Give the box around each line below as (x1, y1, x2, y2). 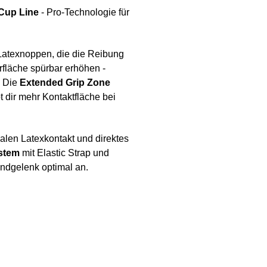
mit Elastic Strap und (20, 148, 109, 159)
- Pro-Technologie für (39, 7, 129, 18)
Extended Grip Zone (20, 77, 110, 88)
